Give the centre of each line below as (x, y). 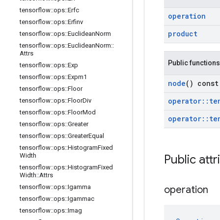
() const (202, 83)
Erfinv (75, 22)
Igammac (81, 199)
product (183, 34)
